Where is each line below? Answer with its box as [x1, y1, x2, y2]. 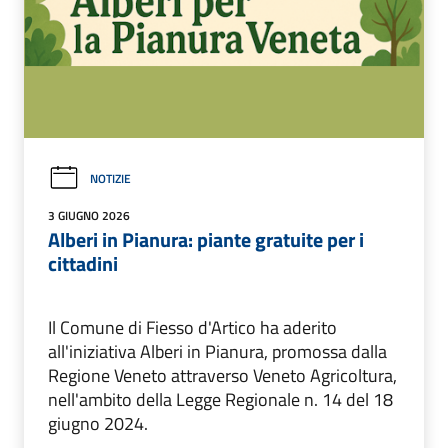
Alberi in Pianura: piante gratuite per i [48, 223, 364, 255]
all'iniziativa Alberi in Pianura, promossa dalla [48, 337, 387, 365]
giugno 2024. [48, 409, 148, 437]
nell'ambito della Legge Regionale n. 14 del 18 [48, 385, 393, 413]
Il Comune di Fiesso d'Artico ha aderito [48, 313, 337, 341]
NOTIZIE [90, 168, 131, 188]
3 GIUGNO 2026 [48, 205, 130, 225]
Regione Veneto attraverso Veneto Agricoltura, [48, 361, 397, 389]
